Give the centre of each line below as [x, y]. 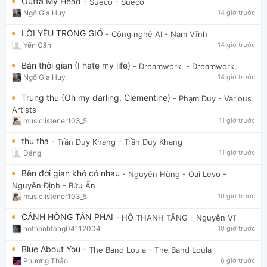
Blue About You [52, 249]
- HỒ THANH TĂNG [152, 218]
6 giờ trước [238, 261]
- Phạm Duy [194, 98]
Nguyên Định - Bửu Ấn [54, 186]
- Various [235, 98]
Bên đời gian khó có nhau [72, 173]
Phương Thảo [46, 260]
